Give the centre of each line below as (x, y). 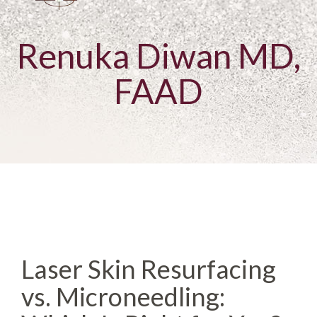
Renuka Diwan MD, (158, 56)
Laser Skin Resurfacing (149, 269)
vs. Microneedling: (123, 296)
